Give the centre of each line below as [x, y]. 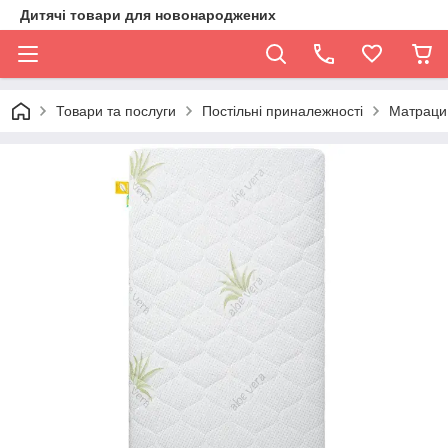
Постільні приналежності [282, 111]
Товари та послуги [116, 111]
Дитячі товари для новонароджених [148, 15]
